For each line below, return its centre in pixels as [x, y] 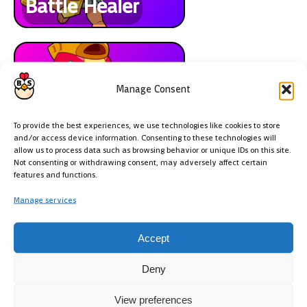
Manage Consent [153, 89]
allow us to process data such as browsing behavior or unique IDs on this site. [152, 150]
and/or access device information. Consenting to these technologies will [145, 138]
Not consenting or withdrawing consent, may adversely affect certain [140, 163]
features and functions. [56, 175]
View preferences [153, 299]
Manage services [45, 200]
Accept [153, 237]
